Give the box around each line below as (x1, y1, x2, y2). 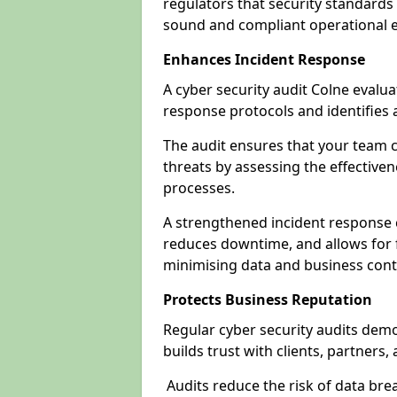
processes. (163, 178, 238, 198)
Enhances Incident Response (163, 50, 365, 69)
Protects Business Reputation (163, 290, 372, 309)
